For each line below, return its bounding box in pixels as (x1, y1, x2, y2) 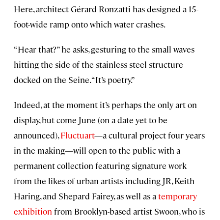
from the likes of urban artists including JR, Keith (14, 175, 194, 187)
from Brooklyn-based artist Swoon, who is (52, 206, 205, 217)
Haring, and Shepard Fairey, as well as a (14, 191, 158, 202)
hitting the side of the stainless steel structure (14, 59, 183, 70)
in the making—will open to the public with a (14, 145, 180, 156)
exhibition (14, 206, 52, 217)
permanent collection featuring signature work (14, 160, 187, 171)
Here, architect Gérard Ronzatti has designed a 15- (14, 3, 198, 15)
